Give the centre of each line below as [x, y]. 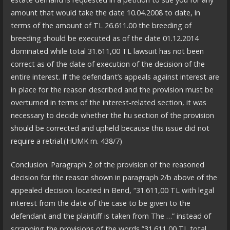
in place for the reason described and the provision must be [112, 89]
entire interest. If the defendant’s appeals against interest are [115, 76]
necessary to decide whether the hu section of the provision [112, 115]
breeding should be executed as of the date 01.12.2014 [104, 38]
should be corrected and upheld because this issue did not [110, 128]
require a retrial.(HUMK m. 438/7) [66, 141]
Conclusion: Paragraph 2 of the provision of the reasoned [107, 165]
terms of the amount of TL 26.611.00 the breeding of [101, 25]
